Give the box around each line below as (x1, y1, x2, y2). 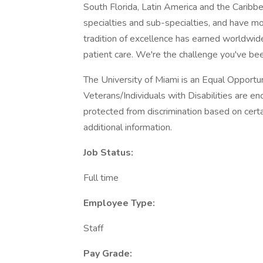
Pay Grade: (83, 247, 132, 260)
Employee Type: (83, 197, 155, 210)
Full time (83, 171, 119, 184)
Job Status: (83, 146, 133, 159)
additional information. (83, 121, 172, 134)
